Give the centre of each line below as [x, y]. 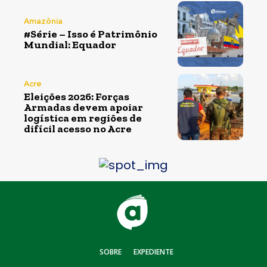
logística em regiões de [83, 118]
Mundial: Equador [70, 45]
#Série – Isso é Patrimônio [91, 34]
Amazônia [43, 21]
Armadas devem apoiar [83, 107]
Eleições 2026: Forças [77, 96]
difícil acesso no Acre [78, 128]
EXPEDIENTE [153, 252]
